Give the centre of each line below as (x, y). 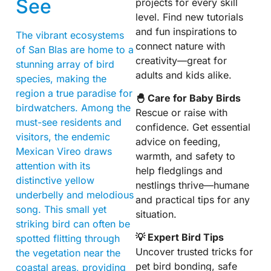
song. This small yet (61, 210)
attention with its (53, 166)
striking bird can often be (73, 224)
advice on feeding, (178, 141)
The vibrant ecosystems (70, 35)
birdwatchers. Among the (73, 108)
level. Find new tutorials (189, 17)
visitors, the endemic (63, 137)
